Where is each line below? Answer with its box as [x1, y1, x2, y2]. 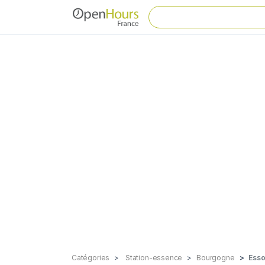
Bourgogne [196, 253, 235, 262]
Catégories [72, 253, 110, 262]
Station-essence [124, 253, 183, 262]
